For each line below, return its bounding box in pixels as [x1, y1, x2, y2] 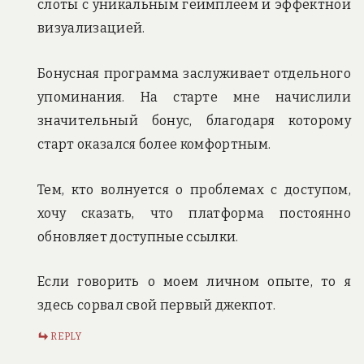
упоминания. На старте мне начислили [37, 89, 351, 105]
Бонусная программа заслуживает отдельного [37, 65, 351, 81]
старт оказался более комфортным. [37, 136, 271, 152]
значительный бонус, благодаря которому [37, 112, 351, 128]
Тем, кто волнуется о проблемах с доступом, [37, 181, 351, 197]
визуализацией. [37, 20, 145, 37]
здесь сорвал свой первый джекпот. [37, 297, 276, 314]
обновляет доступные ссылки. [37, 228, 239, 245]
